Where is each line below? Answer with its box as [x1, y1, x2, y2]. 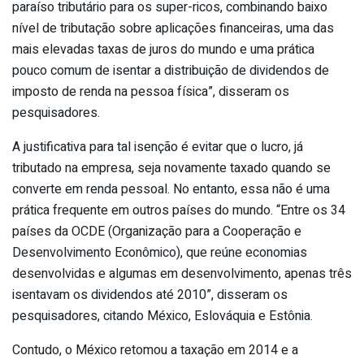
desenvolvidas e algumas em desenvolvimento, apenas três [12, 263, 352, 284]
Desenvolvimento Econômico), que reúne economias [12, 242, 307, 262]
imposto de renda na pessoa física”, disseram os [12, 81, 289, 102]
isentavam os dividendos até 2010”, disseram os [12, 284, 288, 305]
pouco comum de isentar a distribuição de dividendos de [12, 60, 329, 80]
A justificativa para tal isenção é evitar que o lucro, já [12, 136, 303, 157]
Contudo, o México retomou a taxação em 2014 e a [12, 340, 298, 360]
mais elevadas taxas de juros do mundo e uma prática [12, 39, 314, 59]
